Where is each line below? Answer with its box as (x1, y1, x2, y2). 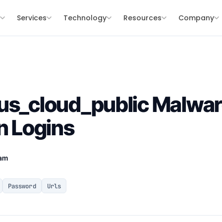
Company (178, 12, 215, 23)
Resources (123, 12, 162, 23)
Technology (63, 12, 107, 23)
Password (7, 181, 36, 190)
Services (17, 12, 47, 23)
